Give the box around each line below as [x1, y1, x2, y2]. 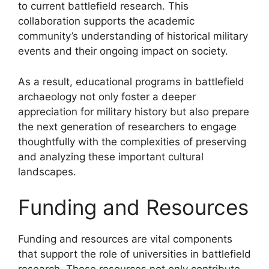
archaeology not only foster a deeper [18, 90, 196, 103]
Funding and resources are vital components [18, 233, 232, 245]
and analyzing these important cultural [18, 150, 204, 163]
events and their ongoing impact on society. [18, 45, 228, 57]
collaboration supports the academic [18, 15, 195, 27]
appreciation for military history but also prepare [18, 105, 249, 118]
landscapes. [18, 165, 76, 178]
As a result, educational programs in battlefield [18, 75, 244, 88]
